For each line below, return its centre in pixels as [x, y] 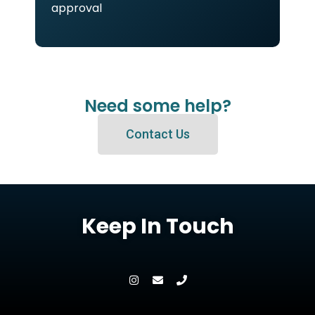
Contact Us [157, 134]
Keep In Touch [157, 227]
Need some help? [157, 106]
